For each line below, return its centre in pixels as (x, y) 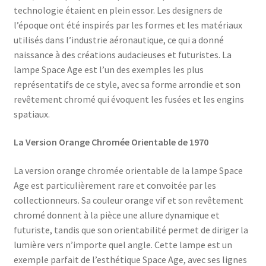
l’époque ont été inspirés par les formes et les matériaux (128, 25)
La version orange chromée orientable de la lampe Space (128, 171)
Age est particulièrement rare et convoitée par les (115, 186)
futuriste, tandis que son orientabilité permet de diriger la (131, 230)
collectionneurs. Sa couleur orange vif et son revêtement (128, 200)
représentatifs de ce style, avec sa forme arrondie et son (127, 84)
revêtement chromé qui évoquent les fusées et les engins (129, 99)
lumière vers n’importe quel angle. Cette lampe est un (123, 245)
